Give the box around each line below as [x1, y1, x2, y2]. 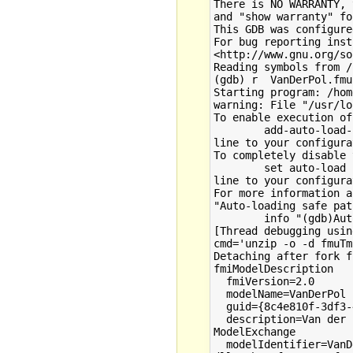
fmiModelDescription [213, 262, 333, 275]
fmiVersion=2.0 [213, 274, 314, 288]
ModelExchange [213, 325, 295, 338]
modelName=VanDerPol [213, 287, 346, 300]
